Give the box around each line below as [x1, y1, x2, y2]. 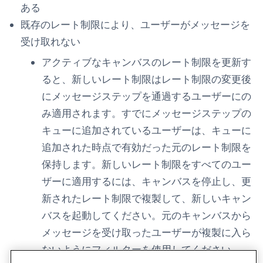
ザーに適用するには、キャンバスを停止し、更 [42, 174, 251, 188]
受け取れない [21, 35, 80, 48]
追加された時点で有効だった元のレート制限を [42, 140, 251, 154]
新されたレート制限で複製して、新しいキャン [42, 191, 251, 205]
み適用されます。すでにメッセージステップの [42, 106, 251, 120]
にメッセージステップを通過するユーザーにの [42, 89, 251, 103]
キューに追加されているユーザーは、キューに [42, 123, 251, 137]
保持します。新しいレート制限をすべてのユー [42, 157, 251, 171]
